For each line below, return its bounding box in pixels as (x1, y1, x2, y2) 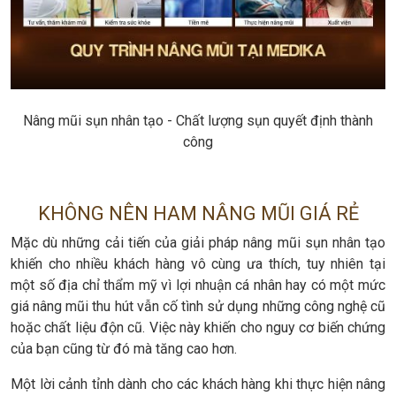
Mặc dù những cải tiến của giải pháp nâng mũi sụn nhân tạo (11, 234, 385, 252)
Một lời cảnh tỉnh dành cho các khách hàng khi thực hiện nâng (11, 376, 385, 393)
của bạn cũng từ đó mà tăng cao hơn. (11, 340, 237, 358)
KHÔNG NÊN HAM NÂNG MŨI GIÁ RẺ (37, 202, 359, 225)
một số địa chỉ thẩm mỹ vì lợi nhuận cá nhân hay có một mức (11, 277, 385, 294)
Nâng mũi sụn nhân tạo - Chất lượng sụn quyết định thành (23, 112, 373, 130)
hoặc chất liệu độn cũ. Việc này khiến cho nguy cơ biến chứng (11, 319, 385, 337)
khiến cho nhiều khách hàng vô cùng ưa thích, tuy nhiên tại (11, 255, 385, 273)
